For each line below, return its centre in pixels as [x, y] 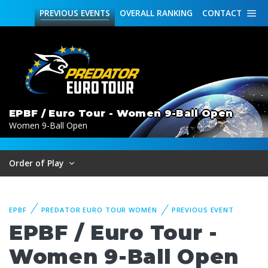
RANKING [173, 13]
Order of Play [37, 163]
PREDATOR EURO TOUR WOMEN [99, 210]
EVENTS [94, 13]
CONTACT [222, 13]
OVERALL [137, 13]
